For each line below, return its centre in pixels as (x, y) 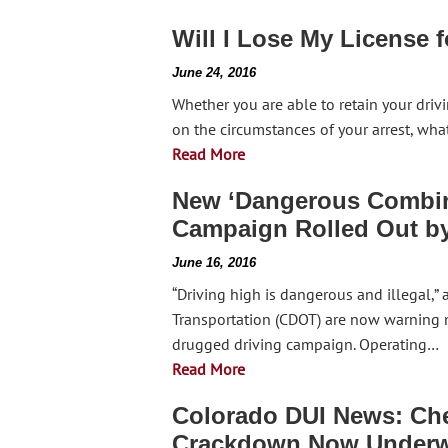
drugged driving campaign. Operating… (305, 344)
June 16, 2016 (214, 262)
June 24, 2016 (214, 72)
